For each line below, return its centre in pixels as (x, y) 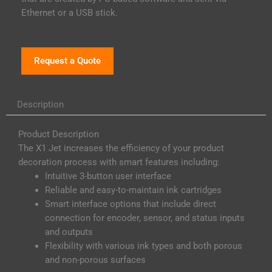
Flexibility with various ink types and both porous (143, 246)
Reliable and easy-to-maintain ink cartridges (133, 190)
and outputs (69, 232)
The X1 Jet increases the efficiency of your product (121, 148)
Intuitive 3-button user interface (108, 176)
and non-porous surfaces (95, 260)
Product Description (59, 134)
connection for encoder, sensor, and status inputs (144, 218)
